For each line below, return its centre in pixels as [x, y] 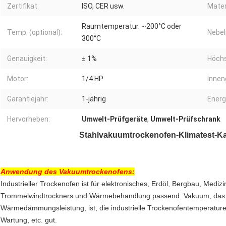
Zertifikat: [23, 6]
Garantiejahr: [28, 99]
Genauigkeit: [27, 59]
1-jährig [94, 99]
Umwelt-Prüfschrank [185, 119]
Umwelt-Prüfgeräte [115, 119]
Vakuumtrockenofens [96, 172]
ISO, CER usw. [103, 6]
